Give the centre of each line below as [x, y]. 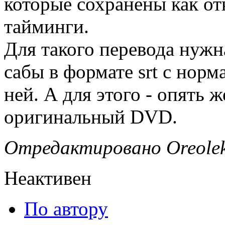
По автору [66, 209]
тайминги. [46, 27]
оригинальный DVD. [91, 117]
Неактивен [48, 178]
